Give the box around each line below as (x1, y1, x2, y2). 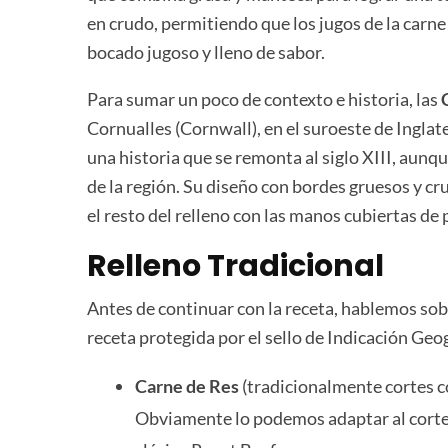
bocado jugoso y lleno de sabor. (87, 40, 325, 63)
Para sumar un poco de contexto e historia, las (87, 87, 441, 110)
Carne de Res (135, 374, 239, 397)
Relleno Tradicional (87, 244, 384, 287)
